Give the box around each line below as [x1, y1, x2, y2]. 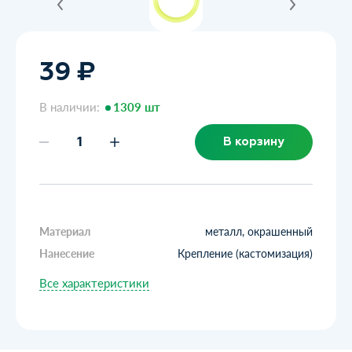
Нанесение [39, 245, 94, 261]
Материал [39, 223, 90, 239]
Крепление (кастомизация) [178, 245, 313, 261]
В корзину [223, 134, 284, 148]
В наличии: [39, 98, 103, 115]
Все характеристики [39, 274, 149, 291]
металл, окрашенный [205, 223, 313, 239]
